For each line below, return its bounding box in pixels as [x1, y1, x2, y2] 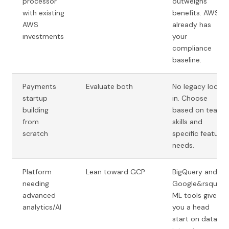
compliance [172, 43, 212, 53]
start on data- [172, 214, 221, 223]
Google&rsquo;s [172, 179, 227, 188]
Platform [22, 167, 52, 176]
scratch [22, 129, 48, 138]
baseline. [172, 55, 201, 64]
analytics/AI [22, 202, 61, 212]
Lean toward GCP [86, 167, 145, 176]
